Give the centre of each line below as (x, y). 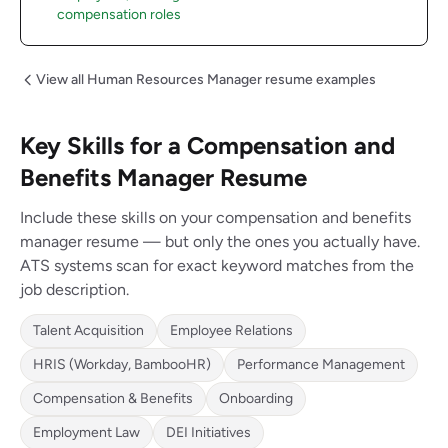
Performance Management (321, 364)
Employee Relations (231, 330)
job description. (74, 289)
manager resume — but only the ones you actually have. (220, 241)
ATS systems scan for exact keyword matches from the (217, 265)
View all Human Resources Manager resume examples (206, 79)
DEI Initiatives (208, 432)
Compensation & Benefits (113, 398)
